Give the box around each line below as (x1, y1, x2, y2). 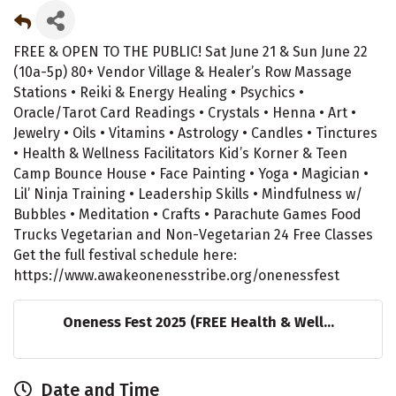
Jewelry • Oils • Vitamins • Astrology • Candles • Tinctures (13, 125, 377, 142)
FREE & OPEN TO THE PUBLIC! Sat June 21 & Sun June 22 (13, 43, 368, 61)
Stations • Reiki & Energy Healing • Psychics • (13, 84, 304, 102)
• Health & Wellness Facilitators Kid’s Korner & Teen (13, 145, 347, 163)
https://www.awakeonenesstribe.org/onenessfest (13, 267, 339, 285)
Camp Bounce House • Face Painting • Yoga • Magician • (13, 165, 369, 183)
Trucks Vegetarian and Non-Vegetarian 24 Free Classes (13, 226, 373, 244)
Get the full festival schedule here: (13, 247, 237, 264)
